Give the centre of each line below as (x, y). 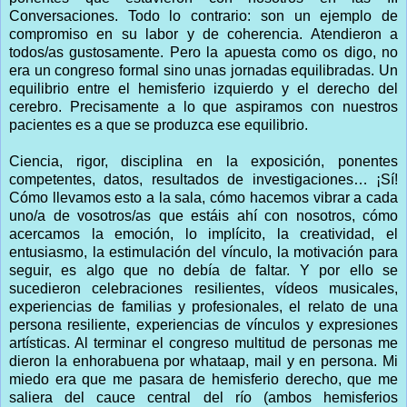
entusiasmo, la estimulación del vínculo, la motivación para (203, 252)
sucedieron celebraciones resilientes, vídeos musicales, (203, 288)
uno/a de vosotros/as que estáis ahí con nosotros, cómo (203, 215)
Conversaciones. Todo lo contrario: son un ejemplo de (203, 15)
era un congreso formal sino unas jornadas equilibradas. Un (203, 70)
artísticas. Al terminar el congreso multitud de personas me (203, 342)
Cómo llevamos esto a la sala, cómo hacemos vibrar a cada (203, 197)
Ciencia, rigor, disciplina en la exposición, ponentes (203, 161)
